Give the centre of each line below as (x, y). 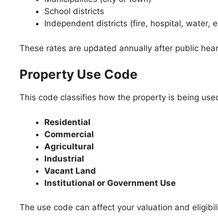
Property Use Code (79, 74)
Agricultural (69, 146)
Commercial (69, 134)
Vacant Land (70, 171)
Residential (67, 122)
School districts (74, 11)
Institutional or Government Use (110, 183)
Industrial (64, 158)
